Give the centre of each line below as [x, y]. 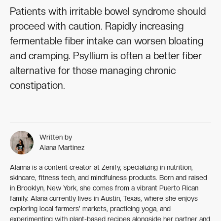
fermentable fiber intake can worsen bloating [107, 41]
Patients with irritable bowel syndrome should [108, 12]
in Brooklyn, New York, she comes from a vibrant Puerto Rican [104, 188]
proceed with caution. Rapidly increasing [97, 26]
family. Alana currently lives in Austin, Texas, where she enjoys [104, 199]
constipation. [37, 86]
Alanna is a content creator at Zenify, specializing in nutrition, [101, 167]
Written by [56, 137]
